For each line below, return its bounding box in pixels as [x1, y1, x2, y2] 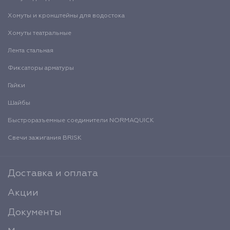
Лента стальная [8, 48, 53, 54]
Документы [8, 208, 62, 217]
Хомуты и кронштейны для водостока [8, 13, 125, 19]
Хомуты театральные [8, 30, 71, 36]
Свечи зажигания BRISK [8, 135, 82, 141]
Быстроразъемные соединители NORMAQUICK [8, 118, 154, 124]
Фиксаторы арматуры [8, 65, 74, 71]
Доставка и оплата [8, 169, 98, 178]
